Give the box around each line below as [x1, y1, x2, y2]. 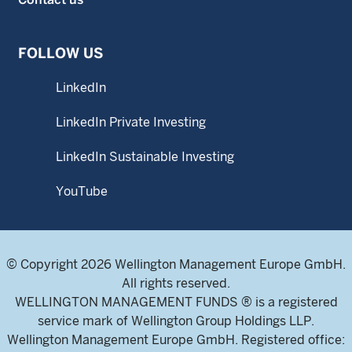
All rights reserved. [122, 276, 230, 291]
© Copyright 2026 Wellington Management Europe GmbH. [6, 257, 346, 272]
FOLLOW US [18, 45, 103, 61]
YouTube [56, 184, 108, 199]
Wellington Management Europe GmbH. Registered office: [7, 332, 345, 347]
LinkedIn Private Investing [56, 115, 206, 130]
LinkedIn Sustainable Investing [56, 149, 234, 164]
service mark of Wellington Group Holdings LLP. [38, 313, 314, 328]
